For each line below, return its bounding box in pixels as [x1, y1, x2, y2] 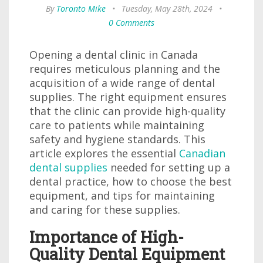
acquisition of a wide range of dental [29, 76, 215, 90]
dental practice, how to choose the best [29, 174, 232, 188]
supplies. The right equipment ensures [29, 90, 227, 104]
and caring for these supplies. [29, 203, 180, 217]
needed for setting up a [107, 160, 230, 174]
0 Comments [109, 17, 154, 28]
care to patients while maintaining [29, 118, 204, 132]
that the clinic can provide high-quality [29, 104, 225, 118]
